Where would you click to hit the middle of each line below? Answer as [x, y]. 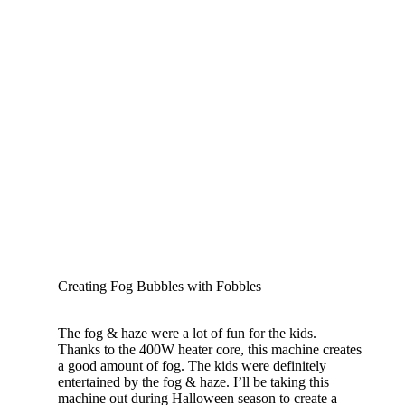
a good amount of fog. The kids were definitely [192, 365]
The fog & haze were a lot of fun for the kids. [187, 333]
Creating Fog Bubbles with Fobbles [160, 286]
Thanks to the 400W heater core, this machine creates [210, 349]
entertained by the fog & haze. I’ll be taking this [193, 381]
